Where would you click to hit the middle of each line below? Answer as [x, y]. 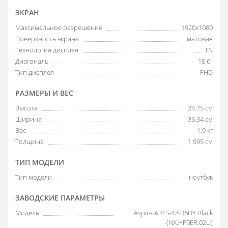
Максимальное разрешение [59, 27]
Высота [26, 108]
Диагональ [32, 61]
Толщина [30, 141]
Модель [27, 213]
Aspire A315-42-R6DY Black [173, 213]
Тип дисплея [35, 72]
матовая [200, 39]
